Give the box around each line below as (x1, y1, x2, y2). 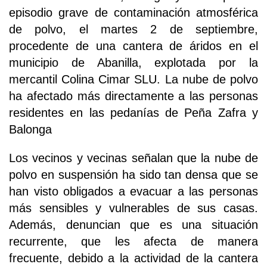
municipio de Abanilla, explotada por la (9, 56, 258, 70)
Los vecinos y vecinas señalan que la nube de (9, 151, 258, 165)
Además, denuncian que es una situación (9, 218, 258, 232)
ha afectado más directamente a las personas (9, 89, 258, 103)
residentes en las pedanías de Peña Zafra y (9, 106, 258, 120)
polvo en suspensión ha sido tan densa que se (9, 168, 258, 182)
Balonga (9, 123, 52, 136)
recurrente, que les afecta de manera (9, 235, 258, 249)
